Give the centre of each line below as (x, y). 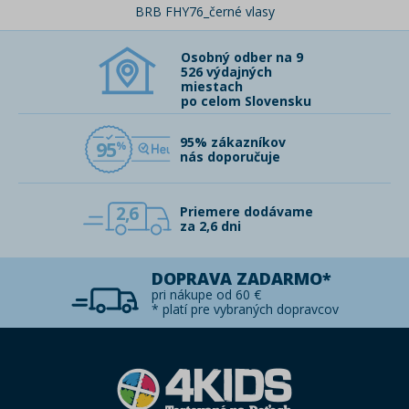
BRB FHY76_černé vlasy (204, 12)
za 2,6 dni (210, 226)
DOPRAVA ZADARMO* (241, 279)
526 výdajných (226, 72)
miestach (212, 87)
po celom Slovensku (246, 101)
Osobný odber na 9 (242, 58)
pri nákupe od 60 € (206, 295)
